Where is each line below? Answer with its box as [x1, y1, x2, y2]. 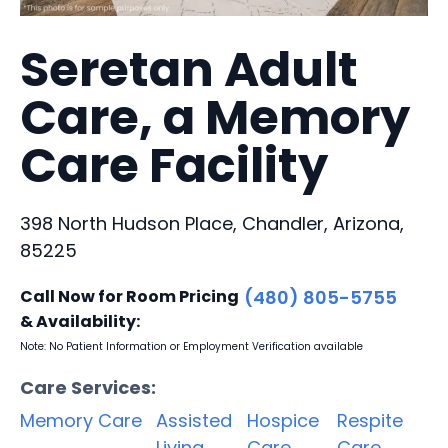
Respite [337, 407, 404, 433]
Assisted [156, 407, 232, 433]
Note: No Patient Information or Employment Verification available [20, 338, 363, 354]
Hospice [246, 407, 319, 433]
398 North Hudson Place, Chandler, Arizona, [20, 210, 404, 236]
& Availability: [20, 309, 140, 333]
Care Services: [20, 374, 156, 400]
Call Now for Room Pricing [20, 284, 239, 308]
